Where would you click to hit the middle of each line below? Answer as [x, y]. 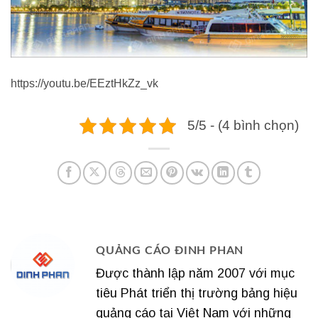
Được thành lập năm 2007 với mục [195, 273]
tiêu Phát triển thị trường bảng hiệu [197, 293]
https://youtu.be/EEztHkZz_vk [84, 83]
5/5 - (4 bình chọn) [243, 125]
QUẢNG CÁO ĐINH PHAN [170, 250]
